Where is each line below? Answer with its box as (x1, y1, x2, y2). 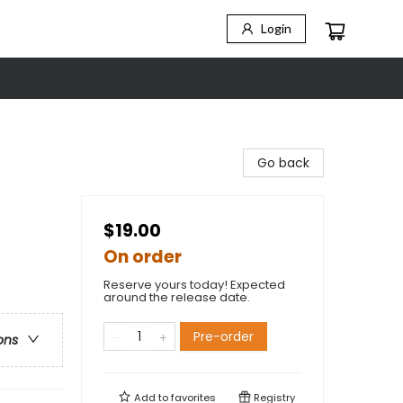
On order (103, 245, 182, 269)
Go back (257, 154, 309, 172)
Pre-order (193, 327, 254, 345)
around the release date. (103, 289, 250, 306)
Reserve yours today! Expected (103, 276, 285, 293)
